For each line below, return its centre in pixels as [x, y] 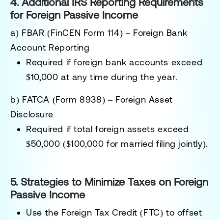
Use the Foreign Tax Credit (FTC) [95, 212]
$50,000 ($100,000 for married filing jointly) [116, 143]
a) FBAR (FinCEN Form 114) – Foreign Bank [99, 32]
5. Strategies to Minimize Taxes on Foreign [110, 182]
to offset [183, 212]
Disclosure [32, 114]
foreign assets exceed [142, 129]
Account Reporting [50, 47]
